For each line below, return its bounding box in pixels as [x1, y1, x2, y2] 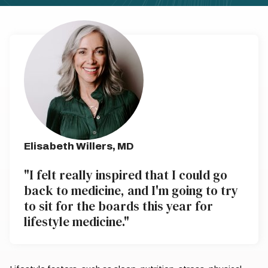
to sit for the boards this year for [24, 197, 213, 215]
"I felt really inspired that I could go [24, 166, 227, 184]
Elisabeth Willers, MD [24, 141, 134, 152]
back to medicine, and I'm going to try [24, 182, 238, 199]
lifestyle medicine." [24, 213, 129, 230]
